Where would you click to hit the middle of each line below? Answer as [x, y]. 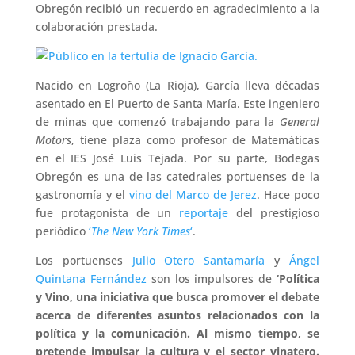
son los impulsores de [209, 279]
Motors [53, 140]
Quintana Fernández [91, 279]
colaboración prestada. [96, 27]
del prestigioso [274, 213]
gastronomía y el [82, 195]
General [300, 122]
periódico [62, 231]
